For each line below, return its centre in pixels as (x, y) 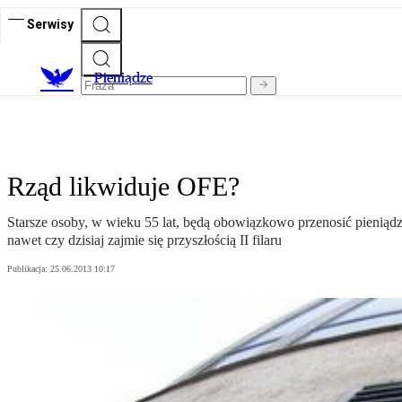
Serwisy (50, 24)
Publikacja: (29, 269)
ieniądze (128, 78)
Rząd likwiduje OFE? (123, 187)
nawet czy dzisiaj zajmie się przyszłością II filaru (144, 240)
